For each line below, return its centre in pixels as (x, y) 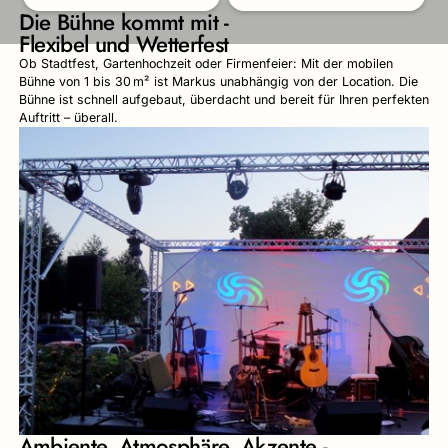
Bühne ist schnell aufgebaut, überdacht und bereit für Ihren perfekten (223, 100)
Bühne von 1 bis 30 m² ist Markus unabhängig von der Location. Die (218, 82)
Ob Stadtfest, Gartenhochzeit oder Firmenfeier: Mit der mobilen (205, 64)
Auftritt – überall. (68, 118)
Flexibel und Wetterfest (123, 44)
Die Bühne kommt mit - (123, 22)
